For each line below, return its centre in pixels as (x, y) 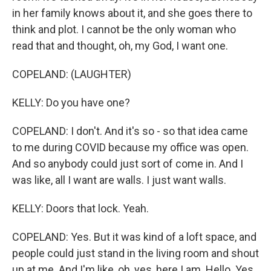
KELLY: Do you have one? (71, 103)
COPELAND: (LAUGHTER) (72, 74)
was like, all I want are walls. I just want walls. (119, 180)
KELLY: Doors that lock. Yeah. (80, 208)
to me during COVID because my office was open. (130, 147)
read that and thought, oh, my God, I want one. (120, 46)
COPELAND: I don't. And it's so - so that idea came (130, 131)
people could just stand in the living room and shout (135, 253)
